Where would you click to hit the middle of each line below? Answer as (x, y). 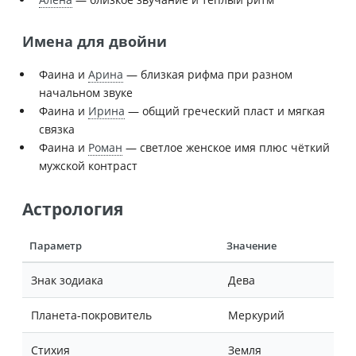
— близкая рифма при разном (208, 75)
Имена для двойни (95, 41)
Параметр (56, 246)
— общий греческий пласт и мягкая (225, 111)
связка (57, 130)
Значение (252, 246)
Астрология (73, 209)
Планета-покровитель (91, 315)
